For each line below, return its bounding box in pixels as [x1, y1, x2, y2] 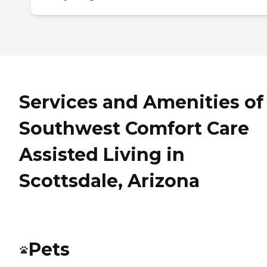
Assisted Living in [19, 144, 185, 166]
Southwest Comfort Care [19, 117, 249, 140]
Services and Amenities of [19, 91, 263, 114]
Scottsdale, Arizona [19, 170, 200, 193]
